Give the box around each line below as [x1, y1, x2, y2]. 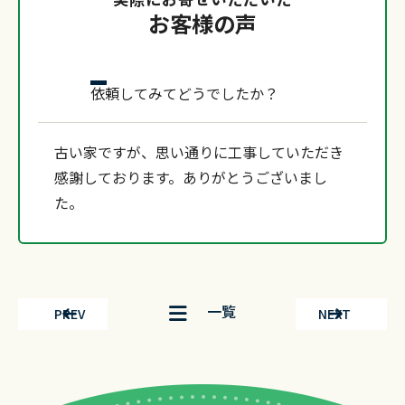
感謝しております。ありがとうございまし [53, 165, 327, 188]
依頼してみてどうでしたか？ [89, 82, 278, 105]
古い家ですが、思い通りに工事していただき [53, 140, 344, 163]
